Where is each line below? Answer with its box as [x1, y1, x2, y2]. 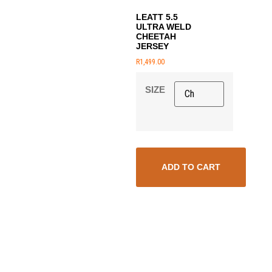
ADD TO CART [161, 161, 220, 172]
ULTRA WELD [136, 22, 191, 32]
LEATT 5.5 [136, 12, 178, 22]
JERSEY [136, 41, 169, 52]
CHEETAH [136, 32, 176, 42]
